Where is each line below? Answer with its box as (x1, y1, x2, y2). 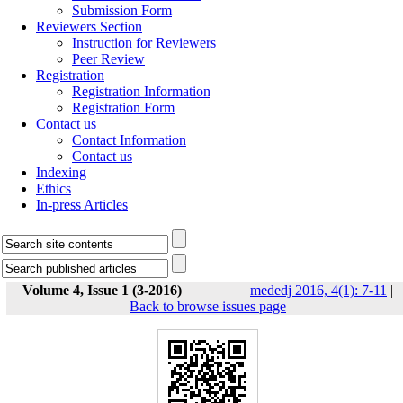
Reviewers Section (36, 19, 142, 34)
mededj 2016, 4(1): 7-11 (250, 282, 387, 298)
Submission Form (72, 3, 172, 18)
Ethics (36, 181, 71, 196)
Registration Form (72, 100, 175, 115)
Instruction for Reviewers (72, 35, 216, 50)
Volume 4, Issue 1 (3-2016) (22, 282, 182, 298)
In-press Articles (36, 197, 128, 212)
